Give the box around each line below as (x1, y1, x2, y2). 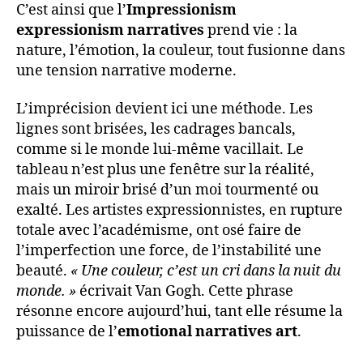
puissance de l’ (16, 322, 117, 342)
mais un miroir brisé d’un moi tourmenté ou (16, 181, 318, 200)
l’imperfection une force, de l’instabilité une (16, 241, 322, 261)
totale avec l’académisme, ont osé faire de (16, 221, 301, 241)
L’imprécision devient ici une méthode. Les (16, 100, 313, 119)
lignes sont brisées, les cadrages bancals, (16, 120, 296, 139)
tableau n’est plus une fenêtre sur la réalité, (16, 160, 314, 180)
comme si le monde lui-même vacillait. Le (16, 140, 304, 160)
